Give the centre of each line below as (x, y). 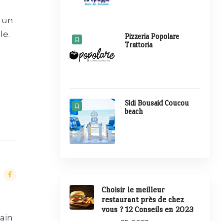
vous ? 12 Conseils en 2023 (147, 210)
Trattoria (139, 44)
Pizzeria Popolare (152, 36)
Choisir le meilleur (133, 190)
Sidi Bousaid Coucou (157, 103)
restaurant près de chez (143, 200)
